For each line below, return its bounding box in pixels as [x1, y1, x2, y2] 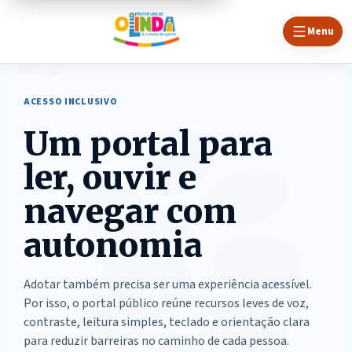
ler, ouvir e [24, 157, 196, 198]
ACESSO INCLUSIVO [24, 95, 118, 108]
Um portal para [24, 123, 273, 164]
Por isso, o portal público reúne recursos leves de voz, [24, 295, 309, 312]
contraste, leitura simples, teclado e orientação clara [24, 313, 310, 331]
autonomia [24, 225, 203, 266]
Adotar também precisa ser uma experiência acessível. [24, 276, 312, 293]
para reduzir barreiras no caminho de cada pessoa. [24, 332, 289, 350]
